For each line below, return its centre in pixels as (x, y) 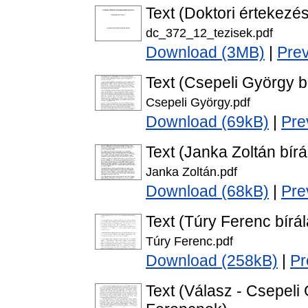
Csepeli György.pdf (198, 102)
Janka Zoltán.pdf (191, 172)
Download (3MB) (205, 53)
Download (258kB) (212, 261)
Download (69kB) (207, 122)
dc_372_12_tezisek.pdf (209, 33)
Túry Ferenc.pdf (189, 241)
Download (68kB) (207, 191)
